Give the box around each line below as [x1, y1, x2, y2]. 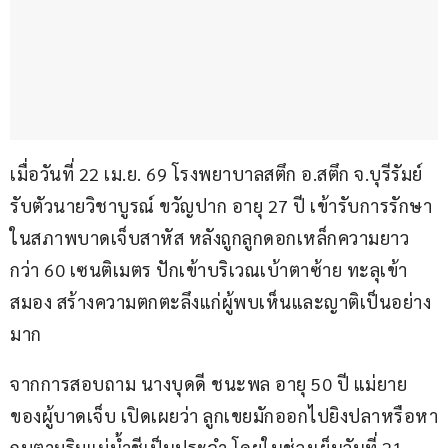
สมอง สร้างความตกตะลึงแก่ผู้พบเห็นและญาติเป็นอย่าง [10, 290, 431, 314]
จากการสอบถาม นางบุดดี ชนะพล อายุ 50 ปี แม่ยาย [10, 372, 407, 396]
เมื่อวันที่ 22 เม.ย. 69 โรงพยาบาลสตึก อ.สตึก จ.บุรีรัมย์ [10, 162, 427, 186]
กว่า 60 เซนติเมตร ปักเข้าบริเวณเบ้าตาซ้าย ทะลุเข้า [10, 258, 408, 282]
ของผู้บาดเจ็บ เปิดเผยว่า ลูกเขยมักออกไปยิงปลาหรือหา [10, 404, 438, 428]
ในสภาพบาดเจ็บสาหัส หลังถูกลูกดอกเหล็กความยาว [10, 226, 409, 250]
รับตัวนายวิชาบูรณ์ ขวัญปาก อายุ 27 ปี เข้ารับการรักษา [10, 194, 432, 218]
